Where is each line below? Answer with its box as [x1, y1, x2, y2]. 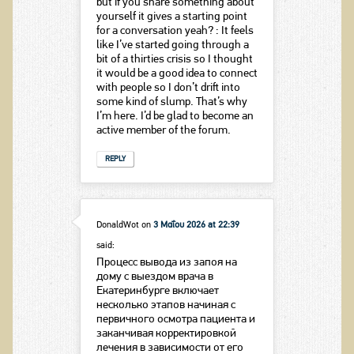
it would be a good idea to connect [96, 68, 258, 81]
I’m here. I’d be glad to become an [96, 111, 254, 123]
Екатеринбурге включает [96, 284, 219, 297]
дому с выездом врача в [96, 270, 213, 283]
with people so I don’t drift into [96, 82, 240, 95]
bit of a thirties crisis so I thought [96, 54, 253, 66]
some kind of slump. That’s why [96, 96, 247, 109]
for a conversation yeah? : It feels [96, 25, 254, 38]
